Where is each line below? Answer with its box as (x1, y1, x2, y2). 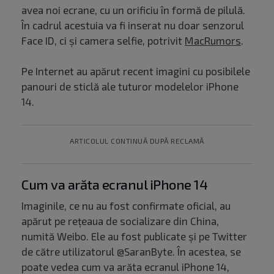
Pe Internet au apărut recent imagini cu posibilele (21, 65, 250, 78)
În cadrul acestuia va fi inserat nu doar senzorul (21, 19, 244, 32)
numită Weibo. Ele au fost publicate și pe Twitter (21, 230, 247, 243)
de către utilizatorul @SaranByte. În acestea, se (21, 245, 241, 258)
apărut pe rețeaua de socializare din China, (21, 215, 219, 228)
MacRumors (185, 34, 241, 47)
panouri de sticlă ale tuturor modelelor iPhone (21, 80, 239, 93)
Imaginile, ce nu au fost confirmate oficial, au (21, 199, 231, 212)
